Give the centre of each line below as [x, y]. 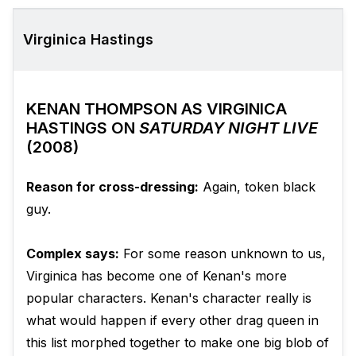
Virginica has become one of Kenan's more [157, 276]
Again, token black [257, 187]
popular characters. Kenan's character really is [169, 298]
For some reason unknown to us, [222, 254]
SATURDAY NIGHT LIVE [228, 128]
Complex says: [73, 254]
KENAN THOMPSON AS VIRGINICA [157, 109]
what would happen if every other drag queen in [172, 321]
